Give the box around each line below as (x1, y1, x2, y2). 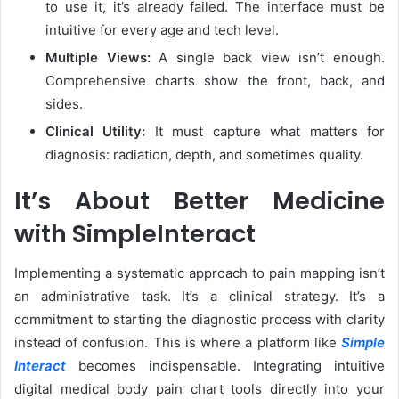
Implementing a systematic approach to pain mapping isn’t (14, 265, 385, 282)
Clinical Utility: (45, 122, 146, 140)
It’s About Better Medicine (14, 183, 385, 217)
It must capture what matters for (145, 122, 386, 140)
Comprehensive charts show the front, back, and (45, 71, 385, 89)
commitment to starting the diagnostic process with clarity (14, 311, 385, 329)
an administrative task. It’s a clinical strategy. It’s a (14, 288, 385, 305)
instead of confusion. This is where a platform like (14, 334, 341, 352)
